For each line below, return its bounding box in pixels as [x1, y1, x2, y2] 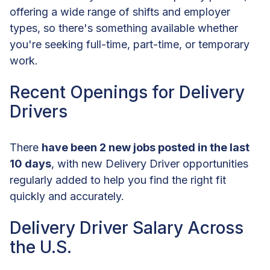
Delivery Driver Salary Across [10, 218, 243, 239]
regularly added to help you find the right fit [10, 173, 226, 186]
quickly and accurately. [10, 189, 124, 202]
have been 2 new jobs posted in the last [42, 140, 250, 154]
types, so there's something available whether [10, 21, 238, 34]
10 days [10, 157, 51, 170]
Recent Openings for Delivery [10, 81, 245, 102]
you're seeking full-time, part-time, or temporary [10, 37, 250, 51]
